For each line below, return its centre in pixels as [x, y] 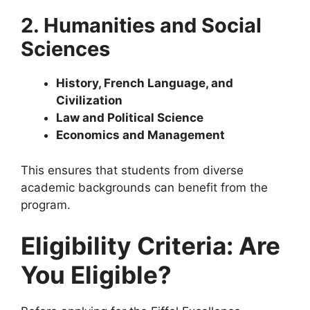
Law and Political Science [130, 118]
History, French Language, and [145, 83]
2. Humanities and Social [141, 26]
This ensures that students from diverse [132, 170]
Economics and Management [140, 135]
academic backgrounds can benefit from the [144, 187]
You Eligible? [96, 275]
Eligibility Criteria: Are [151, 246]
